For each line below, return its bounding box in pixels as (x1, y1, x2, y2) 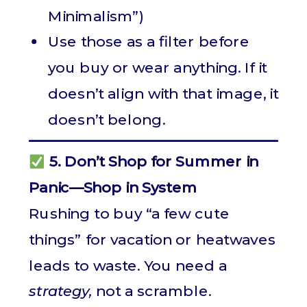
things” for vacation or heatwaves (29, 230, 275, 249)
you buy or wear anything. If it (48, 58, 267, 77)
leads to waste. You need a (29, 256, 228, 275)
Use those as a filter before (48, 32, 249, 51)
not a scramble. (92, 282, 211, 301)
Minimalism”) (48, 6, 145, 25)
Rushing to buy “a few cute (29, 204, 230, 223)
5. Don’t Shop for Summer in (45, 152, 258, 171)
